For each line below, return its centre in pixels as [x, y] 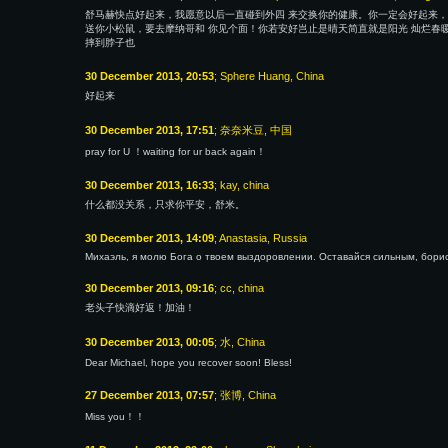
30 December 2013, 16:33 [149, 185]
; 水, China [239, 342]
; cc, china [239, 288]
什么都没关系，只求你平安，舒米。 [165, 204]
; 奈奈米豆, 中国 [253, 130]
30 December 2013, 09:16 [149, 288]
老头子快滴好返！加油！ [140, 307]
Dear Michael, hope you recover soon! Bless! [188, 362]
